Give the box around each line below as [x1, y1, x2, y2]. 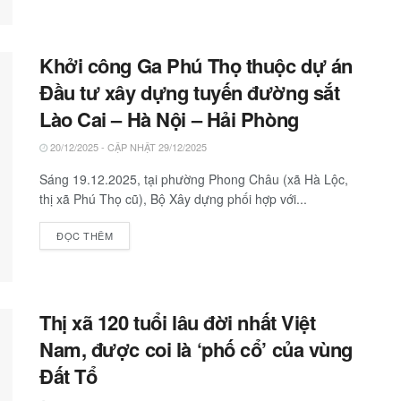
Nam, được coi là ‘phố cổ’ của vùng [39, 334, 354, 363]
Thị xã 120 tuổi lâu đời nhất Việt [39, 307, 316, 337]
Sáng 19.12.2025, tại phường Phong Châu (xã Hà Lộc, [39, 169, 348, 188]
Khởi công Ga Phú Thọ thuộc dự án [39, 50, 353, 80]
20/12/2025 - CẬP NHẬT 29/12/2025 [47, 139, 207, 154]
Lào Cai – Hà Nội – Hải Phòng [39, 104, 299, 133]
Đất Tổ [39, 361, 98, 390]
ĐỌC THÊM [56, 227, 114, 243]
